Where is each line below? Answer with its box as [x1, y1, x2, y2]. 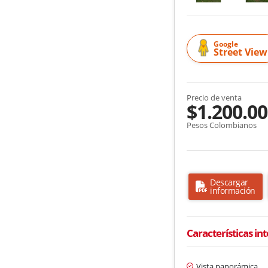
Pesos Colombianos [187, 119, 257, 130]
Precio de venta [187, 92, 242, 103]
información [210, 184, 255, 196]
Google [214, 38, 239, 49]
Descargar [210, 176, 248, 188]
